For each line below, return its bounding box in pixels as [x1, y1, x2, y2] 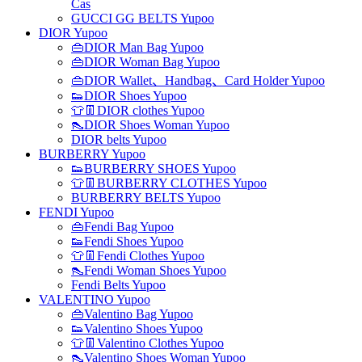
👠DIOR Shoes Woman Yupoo [71, 118, 229, 132]
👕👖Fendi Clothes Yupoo [71, 249, 204, 263]
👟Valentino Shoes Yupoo [71, 322, 203, 335]
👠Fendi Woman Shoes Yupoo [71, 263, 226, 277]
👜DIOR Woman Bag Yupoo [71, 55, 220, 69]
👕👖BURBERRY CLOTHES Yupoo [71, 176, 267, 190]
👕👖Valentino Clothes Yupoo [71, 336, 224, 350]
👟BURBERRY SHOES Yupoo [71, 162, 236, 175]
